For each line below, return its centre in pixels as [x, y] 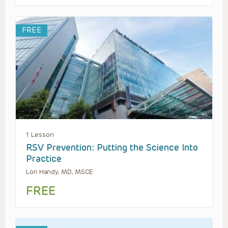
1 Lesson [40, 134]
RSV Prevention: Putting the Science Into [112, 147]
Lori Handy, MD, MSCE [60, 172]
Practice [44, 159]
